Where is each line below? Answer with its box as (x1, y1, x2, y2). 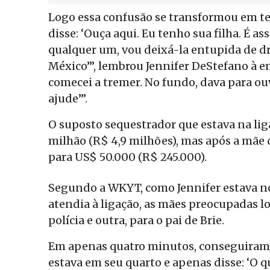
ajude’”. (48, 92, 87, 105)
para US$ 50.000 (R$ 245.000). (48, 150, 207, 164)
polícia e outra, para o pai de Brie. (48, 213, 224, 227)
